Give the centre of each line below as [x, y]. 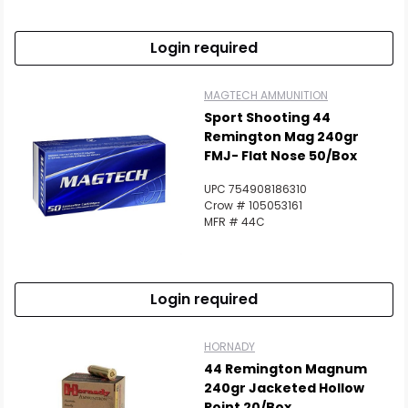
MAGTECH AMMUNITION [266, 95]
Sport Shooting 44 [267, 117]
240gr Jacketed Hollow [284, 388]
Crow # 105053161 [253, 205]
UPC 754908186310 [255, 189]
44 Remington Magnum [286, 369]
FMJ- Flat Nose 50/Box [280, 156]
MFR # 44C [235, 222]
